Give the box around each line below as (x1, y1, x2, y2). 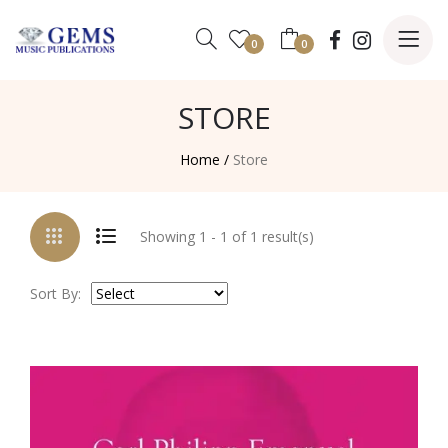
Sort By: (30, 284, 81, 303)
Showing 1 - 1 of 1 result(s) (140, 227, 314, 246)
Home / (180, 150, 229, 169)
